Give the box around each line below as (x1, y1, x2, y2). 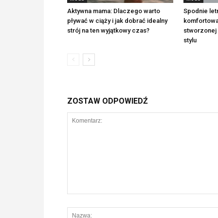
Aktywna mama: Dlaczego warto (67, 7, 160, 15)
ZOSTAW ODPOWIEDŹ (67, 96, 148, 106)
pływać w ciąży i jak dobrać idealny (67, 17, 167, 24)
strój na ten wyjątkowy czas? (67, 27, 149, 34)
